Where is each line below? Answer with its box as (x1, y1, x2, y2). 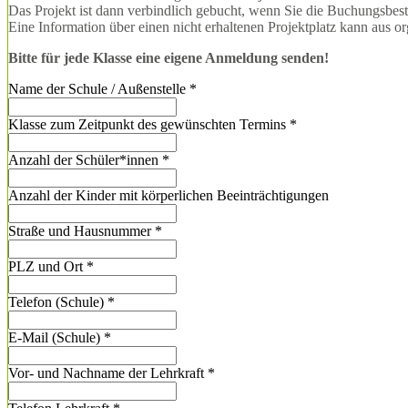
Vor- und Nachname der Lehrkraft (8, 364, 208, 381)
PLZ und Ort (8, 258, 87, 274)
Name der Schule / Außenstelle (8, 80, 189, 97)
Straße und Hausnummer (8, 222, 155, 239)
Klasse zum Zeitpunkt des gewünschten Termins (8, 116, 290, 132)
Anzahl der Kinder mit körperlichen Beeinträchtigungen (8, 187, 329, 203)
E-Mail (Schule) (8, 329, 104, 345)
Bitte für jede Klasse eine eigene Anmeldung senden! (8, 49, 329, 66)
